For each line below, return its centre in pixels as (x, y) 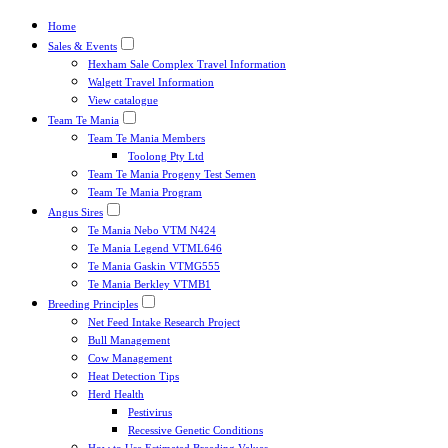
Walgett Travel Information (151, 82)
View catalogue (123, 100)
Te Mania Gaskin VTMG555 (154, 266)
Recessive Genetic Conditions (195, 430)
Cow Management (130, 358)
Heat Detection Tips (133, 376)
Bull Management (129, 340)
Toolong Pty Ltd (166, 156)
